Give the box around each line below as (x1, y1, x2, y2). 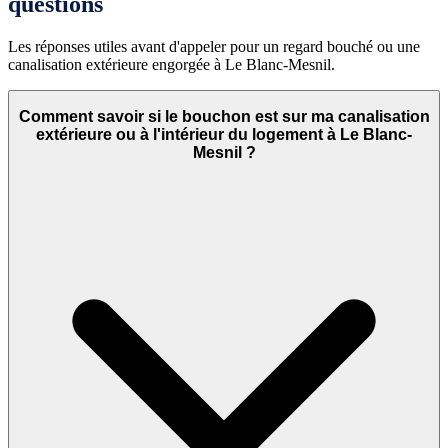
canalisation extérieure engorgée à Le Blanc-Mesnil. (8, 55, 335, 73)
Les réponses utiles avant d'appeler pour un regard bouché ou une (8, 37, 420, 55)
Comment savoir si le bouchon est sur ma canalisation (18, 108, 430, 126)
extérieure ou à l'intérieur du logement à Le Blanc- (36, 126, 412, 144)
